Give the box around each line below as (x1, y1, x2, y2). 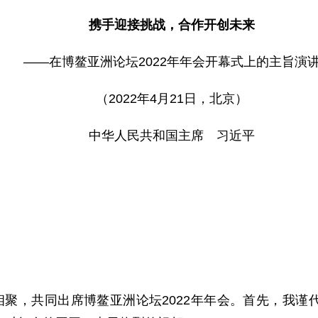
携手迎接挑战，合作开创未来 (89, 18, 255, 32)
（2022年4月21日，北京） (96, 92, 248, 106)
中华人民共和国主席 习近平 (89, 128, 255, 143)
